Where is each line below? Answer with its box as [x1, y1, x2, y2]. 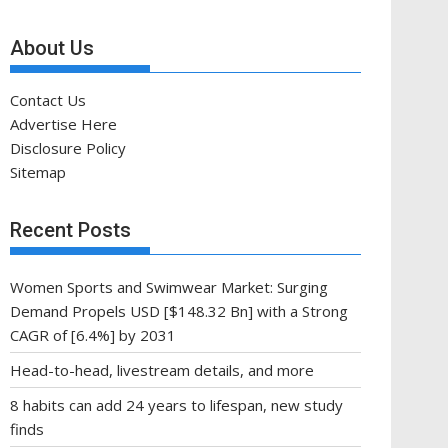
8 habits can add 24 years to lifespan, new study [10, 395, 343, 415]
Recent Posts [10, 218, 131, 242]
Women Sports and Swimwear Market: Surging [10, 277, 328, 297]
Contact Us [10, 89, 86, 110]
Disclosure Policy [10, 137, 126, 158]
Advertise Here [10, 113, 117, 134]
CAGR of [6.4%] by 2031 [10, 325, 176, 345]
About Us [10, 35, 94, 60]
